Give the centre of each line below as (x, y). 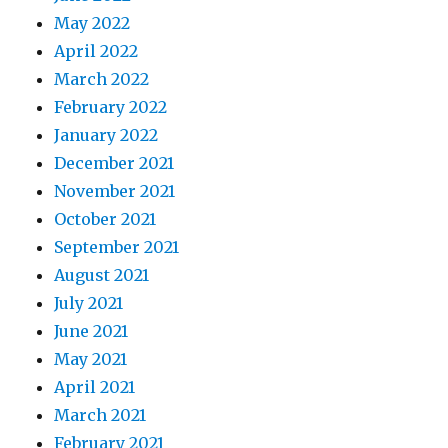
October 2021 (105, 218)
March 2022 (102, 78)
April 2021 (95, 386)
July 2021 (89, 302)
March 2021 (100, 414)
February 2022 (111, 106)
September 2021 (117, 246)
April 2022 (96, 50)
